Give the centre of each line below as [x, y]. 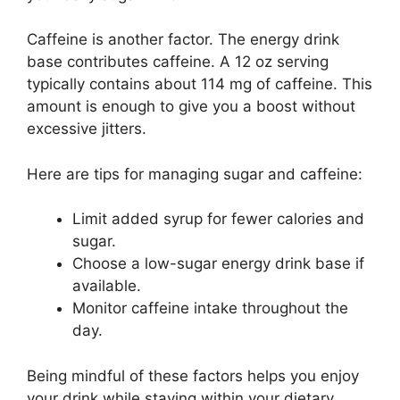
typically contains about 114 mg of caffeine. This [200, 84]
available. [107, 286]
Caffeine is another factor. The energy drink [183, 40]
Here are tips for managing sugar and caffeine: [195, 174]
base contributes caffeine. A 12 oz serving [178, 62]
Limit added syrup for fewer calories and [218, 219]
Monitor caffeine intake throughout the [210, 308]
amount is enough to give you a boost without [191, 107]
